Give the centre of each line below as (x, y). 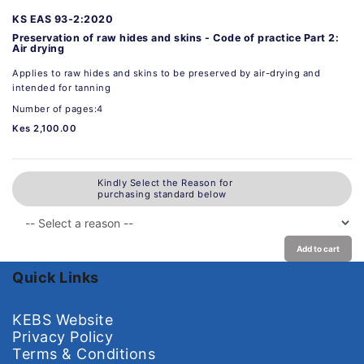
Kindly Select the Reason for (165, 183)
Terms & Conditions (84, 353)
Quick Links (56, 277)
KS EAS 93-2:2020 (63, 19)
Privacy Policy (63, 336)
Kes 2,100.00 (44, 128)
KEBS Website (63, 319)
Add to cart (318, 248)
